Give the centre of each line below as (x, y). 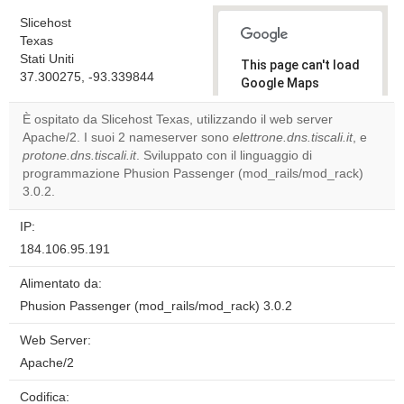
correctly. (270, 101)
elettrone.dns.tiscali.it (293, 138)
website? (277, 170)
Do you (271, 140)
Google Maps (280, 83)
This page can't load (300, 65)
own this (275, 155)
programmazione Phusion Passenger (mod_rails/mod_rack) (193, 174)
